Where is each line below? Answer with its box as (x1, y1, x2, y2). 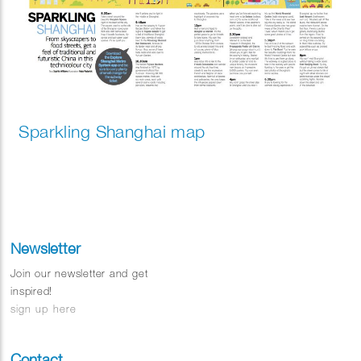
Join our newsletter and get (10, 268, 148, 280)
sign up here (10, 303, 77, 316)
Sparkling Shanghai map (19, 121, 205, 143)
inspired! (10, 285, 53, 298)
